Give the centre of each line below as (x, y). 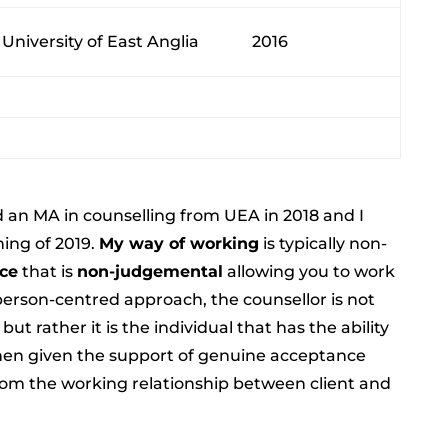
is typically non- (322, 243)
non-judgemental (149, 271)
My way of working (178, 243)
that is (47, 271)
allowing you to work (308, 271)
